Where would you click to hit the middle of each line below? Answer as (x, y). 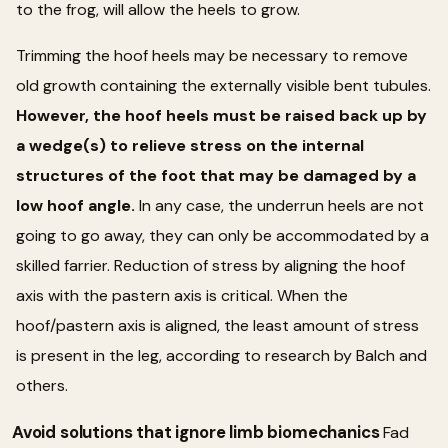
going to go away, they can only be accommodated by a (222, 235)
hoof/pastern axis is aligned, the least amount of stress (217, 325)
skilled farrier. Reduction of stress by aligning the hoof (210, 265)
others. (42, 385)
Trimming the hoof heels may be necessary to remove (212, 55)
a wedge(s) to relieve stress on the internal (190, 145)
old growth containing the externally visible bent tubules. (223, 85)
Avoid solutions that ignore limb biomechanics (196, 431)
